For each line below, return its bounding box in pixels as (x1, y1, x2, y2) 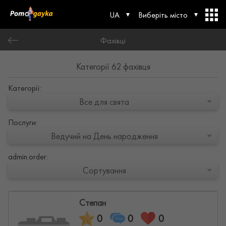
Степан (79, 197, 106, 208)
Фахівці (100, 35, 126, 46)
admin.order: (8, 151, 48, 162)
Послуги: (8, 117, 37, 128)
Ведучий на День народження (50, 130, 158, 142)
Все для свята (79, 95, 129, 107)
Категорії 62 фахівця (76, 61, 150, 72)
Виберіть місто (138, 10, 188, 20)
